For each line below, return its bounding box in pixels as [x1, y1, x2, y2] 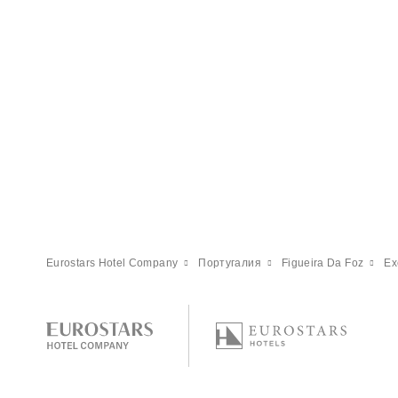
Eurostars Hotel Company [46, 257, 179, 270]
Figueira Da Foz [281, 257, 364, 270]
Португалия [198, 257, 261, 270]
